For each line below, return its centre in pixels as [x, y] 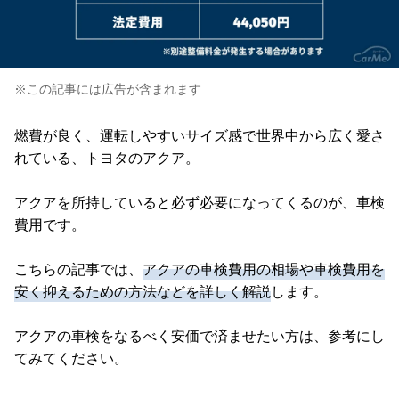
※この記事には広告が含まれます [108, 90]
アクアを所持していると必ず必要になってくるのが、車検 [199, 203]
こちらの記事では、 [78, 270]
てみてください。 [71, 359]
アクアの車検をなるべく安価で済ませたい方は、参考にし [199, 337]
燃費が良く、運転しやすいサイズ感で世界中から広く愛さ [199, 136]
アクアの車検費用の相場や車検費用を [264, 270]
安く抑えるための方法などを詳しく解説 [142, 292]
